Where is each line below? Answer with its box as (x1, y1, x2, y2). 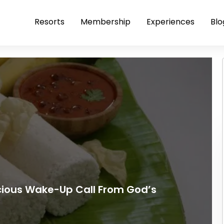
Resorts (34, 16, 64, 27)
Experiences (146, 16, 194, 27)
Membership (80, 16, 130, 27)
